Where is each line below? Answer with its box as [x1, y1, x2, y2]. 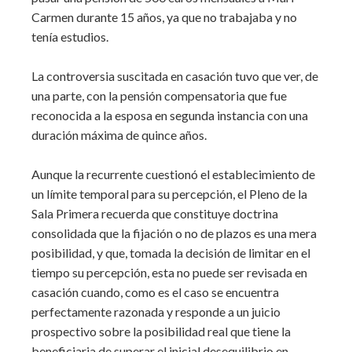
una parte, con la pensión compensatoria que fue [31, 88, 287, 103]
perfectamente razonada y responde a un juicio [31, 304, 280, 319]
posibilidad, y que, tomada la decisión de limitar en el [31, 245, 310, 260]
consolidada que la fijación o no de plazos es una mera [31, 225, 317, 240]
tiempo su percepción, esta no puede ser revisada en [31, 265, 307, 280]
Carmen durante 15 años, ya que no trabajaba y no [31, 9, 297, 24]
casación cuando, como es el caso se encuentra [31, 284, 279, 299]
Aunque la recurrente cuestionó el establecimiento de [31, 167, 315, 181]
